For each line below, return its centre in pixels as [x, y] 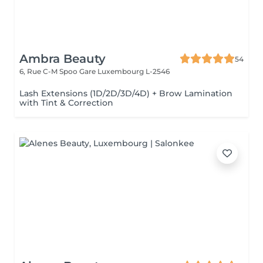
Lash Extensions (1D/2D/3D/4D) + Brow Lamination [126, 93]
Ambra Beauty [63, 59]
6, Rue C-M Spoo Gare [58, 71]
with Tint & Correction [66, 103]
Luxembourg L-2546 [134, 71]
